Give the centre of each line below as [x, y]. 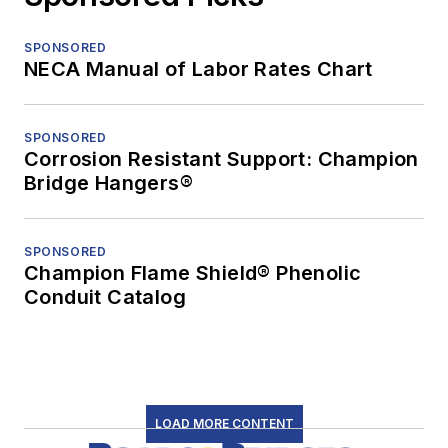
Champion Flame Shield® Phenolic [193, 273]
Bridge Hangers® [108, 183]
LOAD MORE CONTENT [224, 424]
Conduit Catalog [105, 297]
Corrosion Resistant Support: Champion [221, 159]
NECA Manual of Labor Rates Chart [198, 69]
